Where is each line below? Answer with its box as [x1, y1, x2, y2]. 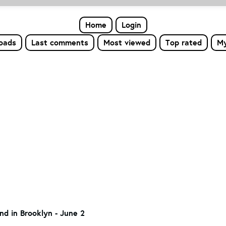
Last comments [31, 37, 88, 48]
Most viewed [103, 37, 150, 48]
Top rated [165, 37, 202, 48]
